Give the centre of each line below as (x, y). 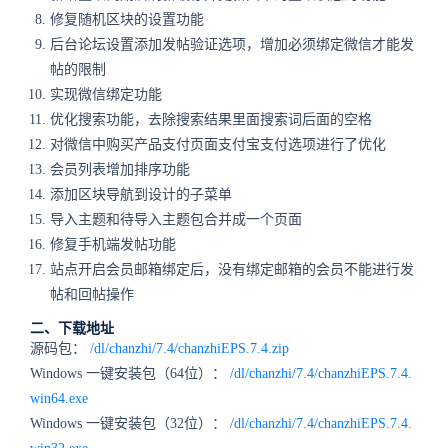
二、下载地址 (72, 328)
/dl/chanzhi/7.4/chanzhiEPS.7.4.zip (189, 348)
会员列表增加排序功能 (120, 169)
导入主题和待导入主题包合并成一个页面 (176, 219)
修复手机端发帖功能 (113, 244)
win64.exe (59, 398)
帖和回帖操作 (92, 294)
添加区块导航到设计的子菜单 (141, 194)
